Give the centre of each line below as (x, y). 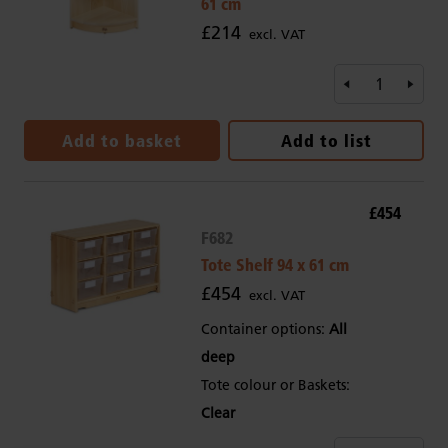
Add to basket (122, 141)
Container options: (264, 329)
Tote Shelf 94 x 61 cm (274, 265)
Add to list (326, 141)
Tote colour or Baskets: (275, 385)
